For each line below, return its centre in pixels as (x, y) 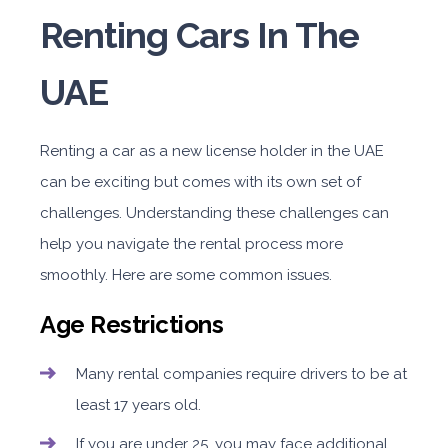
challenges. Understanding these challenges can (214, 213)
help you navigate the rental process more (191, 244)
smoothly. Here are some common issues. (186, 275)
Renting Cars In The (199, 35)
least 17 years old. (138, 405)
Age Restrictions (131, 324)
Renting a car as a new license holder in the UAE (212, 151)
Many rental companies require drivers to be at (241, 374)
